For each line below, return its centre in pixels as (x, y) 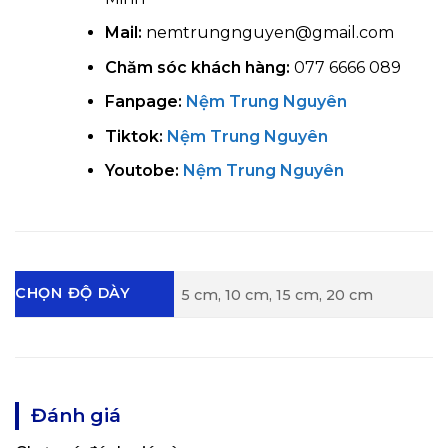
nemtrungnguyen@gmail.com (267, 33)
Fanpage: (143, 102)
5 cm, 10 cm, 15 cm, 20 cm (277, 294)
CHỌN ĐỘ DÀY (73, 293)
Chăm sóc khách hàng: (197, 67)
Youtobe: (143, 171)
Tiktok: (133, 136)
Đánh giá (76, 416)
